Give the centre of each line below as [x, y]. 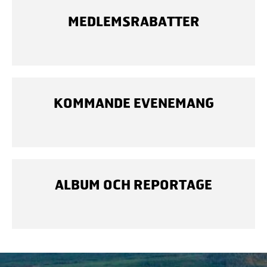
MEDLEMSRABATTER [133, 21]
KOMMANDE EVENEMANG [133, 103]
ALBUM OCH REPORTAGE [133, 184]
